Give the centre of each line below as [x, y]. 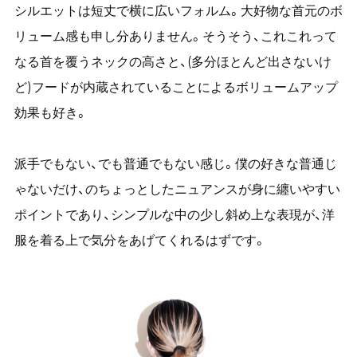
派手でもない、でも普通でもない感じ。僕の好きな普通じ [175, 164]
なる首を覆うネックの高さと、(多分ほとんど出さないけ [173, 62]
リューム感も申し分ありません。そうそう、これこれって [175, 36]
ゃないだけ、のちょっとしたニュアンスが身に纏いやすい [177, 189]
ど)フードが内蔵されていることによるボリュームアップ [176, 87]
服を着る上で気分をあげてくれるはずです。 [140, 240]
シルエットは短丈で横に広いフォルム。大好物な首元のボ [178, 11]
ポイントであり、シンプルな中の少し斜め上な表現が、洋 [174, 215]
